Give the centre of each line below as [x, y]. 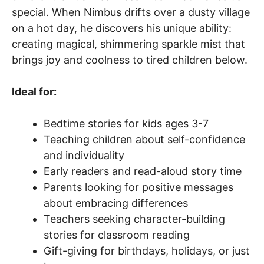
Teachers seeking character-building [134, 219]
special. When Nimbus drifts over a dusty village [131, 12]
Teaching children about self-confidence [144, 139]
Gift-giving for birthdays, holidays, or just [147, 250]
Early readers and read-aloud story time [143, 171]
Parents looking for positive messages [138, 187]
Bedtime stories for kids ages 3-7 [126, 123]
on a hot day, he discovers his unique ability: [122, 28]
